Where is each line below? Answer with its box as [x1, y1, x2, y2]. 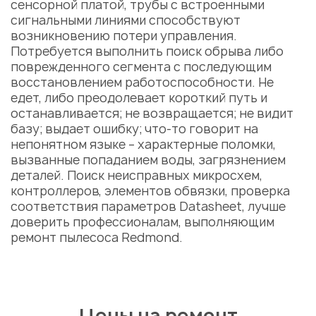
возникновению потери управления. [11, 28, 237, 44]
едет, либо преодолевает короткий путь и [11, 90, 267, 106]
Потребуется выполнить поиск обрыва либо [11, 43, 284, 59]
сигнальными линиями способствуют [11, 12, 241, 28]
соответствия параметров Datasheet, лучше [11, 198, 286, 214]
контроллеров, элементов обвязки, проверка [11, 183, 290, 199]
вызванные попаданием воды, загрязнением [11, 152, 286, 168]
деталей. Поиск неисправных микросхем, [11, 167, 262, 183]
